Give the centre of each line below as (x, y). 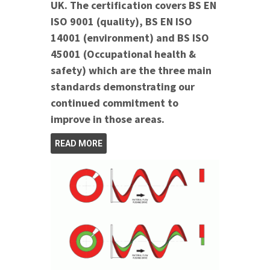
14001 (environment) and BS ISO (130, 38)
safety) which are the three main (131, 71)
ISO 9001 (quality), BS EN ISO (121, 22)
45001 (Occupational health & (123, 54)
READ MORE (79, 144)
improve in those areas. (108, 119)
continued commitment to (115, 103)
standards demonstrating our (123, 87)
